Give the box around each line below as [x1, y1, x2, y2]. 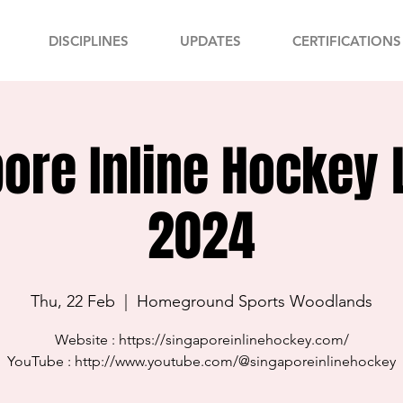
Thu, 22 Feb [31, 291, 115, 311]
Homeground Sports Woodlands [137, 291, 372, 311]
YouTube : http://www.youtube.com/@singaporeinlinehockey [7, 353, 396, 370]
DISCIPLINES [49, 32, 129, 49]
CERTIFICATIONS [292, 32, 401, 49]
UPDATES [180, 32, 241, 49]
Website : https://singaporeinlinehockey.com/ [54, 331, 349, 348]
